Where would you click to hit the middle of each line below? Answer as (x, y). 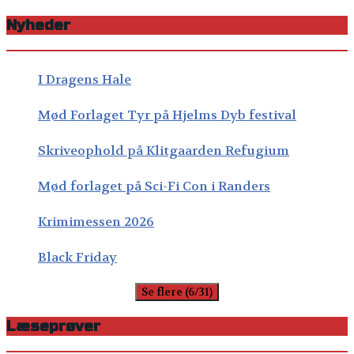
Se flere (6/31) (177, 292)
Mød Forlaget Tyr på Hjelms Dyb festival (167, 115)
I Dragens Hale (85, 80)
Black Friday (77, 258)
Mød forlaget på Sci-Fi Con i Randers (154, 186)
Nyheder (38, 26)
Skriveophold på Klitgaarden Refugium (164, 151)
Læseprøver (53, 327)
